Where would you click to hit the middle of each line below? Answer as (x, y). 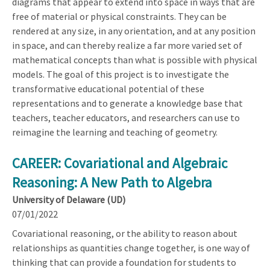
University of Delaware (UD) (69, 199)
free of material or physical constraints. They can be (119, 16)
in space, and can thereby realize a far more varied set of (127, 45)
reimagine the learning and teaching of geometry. (115, 132)
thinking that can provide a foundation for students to (124, 262)
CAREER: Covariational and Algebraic (120, 163)
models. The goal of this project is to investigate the (121, 74)
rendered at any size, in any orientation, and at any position (134, 30)
